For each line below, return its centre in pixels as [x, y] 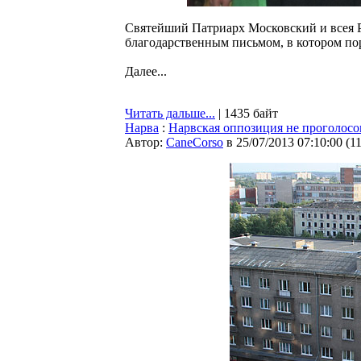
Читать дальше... [170, 113]
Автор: [145, 142]
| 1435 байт [247, 113]
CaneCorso [195, 142]
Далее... [146, 71]
